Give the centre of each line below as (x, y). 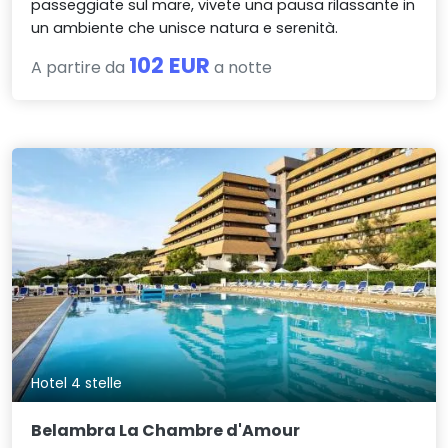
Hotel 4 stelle (77, 382)
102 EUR (170, 66)
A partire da (80, 68)
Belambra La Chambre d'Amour (166, 431)
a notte (241, 68)
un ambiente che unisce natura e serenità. (185, 28)
